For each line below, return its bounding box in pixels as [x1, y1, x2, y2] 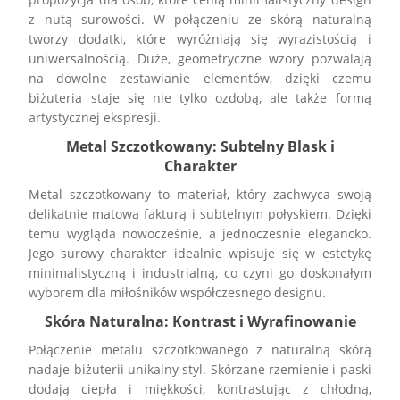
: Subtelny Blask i [212, 136, 335, 156]
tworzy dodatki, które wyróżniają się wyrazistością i [29, 29, 371, 47]
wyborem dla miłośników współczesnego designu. [29, 283, 327, 301]
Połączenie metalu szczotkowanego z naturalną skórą [29, 340, 371, 358]
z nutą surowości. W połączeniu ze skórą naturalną [29, 10, 371, 28]
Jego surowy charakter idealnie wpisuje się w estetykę [29, 244, 371, 262]
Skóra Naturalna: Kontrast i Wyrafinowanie [44, 311, 356, 331]
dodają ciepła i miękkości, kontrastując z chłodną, [29, 379, 371, 397]
